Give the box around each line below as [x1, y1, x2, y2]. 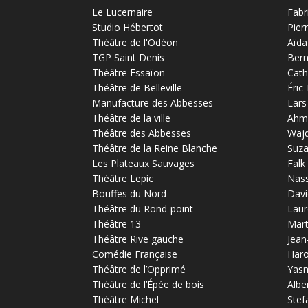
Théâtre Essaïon [92, 65, 166, 79]
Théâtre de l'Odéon [92, 35, 179, 49]
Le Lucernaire [92, 5, 153, 19]
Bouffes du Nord [92, 186, 167, 200]
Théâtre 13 [92, 217, 142, 230]
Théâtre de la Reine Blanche [92, 141, 218, 155]
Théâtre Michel [92, 292, 159, 306]
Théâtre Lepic [92, 171, 154, 185]
